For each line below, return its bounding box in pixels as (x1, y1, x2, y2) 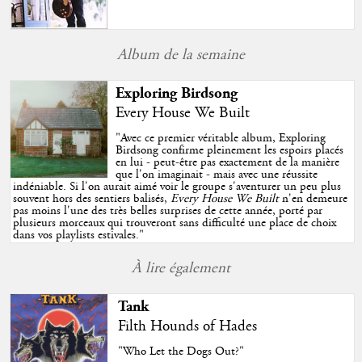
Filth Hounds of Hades (118, 317, 258, 337)
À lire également (132, 259, 230, 279)
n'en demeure (279, 191, 348, 208)
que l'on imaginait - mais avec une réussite (115, 166, 318, 183)
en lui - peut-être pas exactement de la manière (115, 154, 339, 171)
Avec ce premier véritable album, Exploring (120, 130, 326, 147)
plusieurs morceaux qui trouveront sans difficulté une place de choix (13, 215, 337, 232)
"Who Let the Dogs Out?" (118, 343, 245, 360)
